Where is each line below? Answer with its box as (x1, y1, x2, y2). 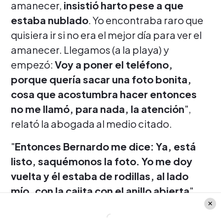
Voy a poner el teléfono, (55, 58, 173, 71)
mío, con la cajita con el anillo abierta (11, 184, 189, 197)
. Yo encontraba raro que (88, 14, 203, 27)
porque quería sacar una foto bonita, (11, 73, 191, 86)
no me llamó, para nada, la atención (11, 103, 184, 115)
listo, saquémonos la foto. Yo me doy (11, 155, 192, 168)
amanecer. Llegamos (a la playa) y (11, 43, 169, 56)
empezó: (11, 58, 55, 71)
